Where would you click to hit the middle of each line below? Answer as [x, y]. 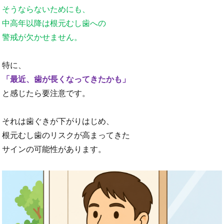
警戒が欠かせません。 [42, 37]
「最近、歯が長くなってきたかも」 [66, 79]
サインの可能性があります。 [54, 149]
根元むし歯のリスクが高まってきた [66, 135]
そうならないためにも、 [46, 9]
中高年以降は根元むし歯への [54, 23]
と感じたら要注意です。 [46, 93]
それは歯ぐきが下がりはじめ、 [58, 121]
